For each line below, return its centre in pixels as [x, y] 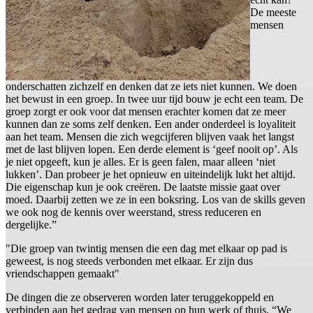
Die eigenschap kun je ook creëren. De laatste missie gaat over [143, 187]
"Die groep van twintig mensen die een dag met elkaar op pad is [146, 249]
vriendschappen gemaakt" [63, 274]
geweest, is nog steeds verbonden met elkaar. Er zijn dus [129, 261]
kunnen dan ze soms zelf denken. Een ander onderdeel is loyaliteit [151, 124]
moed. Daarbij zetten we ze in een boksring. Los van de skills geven [155, 200]
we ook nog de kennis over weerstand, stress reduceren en [133, 212]
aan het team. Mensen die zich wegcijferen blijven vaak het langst [150, 137]
